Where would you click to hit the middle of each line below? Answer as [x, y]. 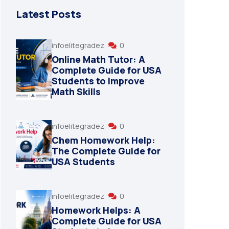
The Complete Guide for [106, 151]
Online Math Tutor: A [98, 59]
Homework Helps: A [96, 210]
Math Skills [76, 91]
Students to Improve [98, 81]
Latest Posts [49, 14]
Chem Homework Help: [104, 140]
